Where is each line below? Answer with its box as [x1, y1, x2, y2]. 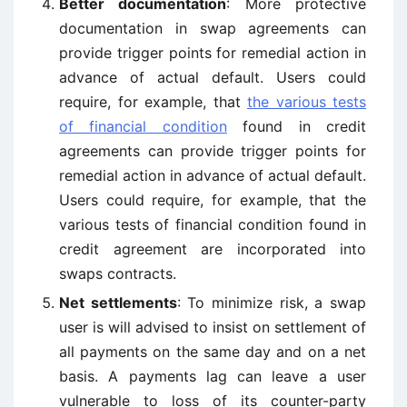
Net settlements [59, 293, 177, 312]
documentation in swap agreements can [59, 19, 366, 37]
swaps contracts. [59, 264, 176, 283]
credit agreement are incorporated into [59, 240, 366, 258]
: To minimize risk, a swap [176, 293, 367, 312]
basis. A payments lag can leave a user [59, 367, 366, 385]
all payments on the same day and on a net [59, 342, 366, 361]
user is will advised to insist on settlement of [59, 318, 366, 336]
